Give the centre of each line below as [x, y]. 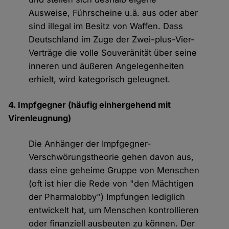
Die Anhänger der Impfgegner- [90, 144]
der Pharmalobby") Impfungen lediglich [107, 197]
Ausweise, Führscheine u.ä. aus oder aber [113, 13]
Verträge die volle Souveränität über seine [113, 53]
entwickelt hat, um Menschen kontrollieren [114, 210]
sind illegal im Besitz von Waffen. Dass [106, 26]
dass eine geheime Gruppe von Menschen [114, 170]
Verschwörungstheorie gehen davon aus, [111, 157]
